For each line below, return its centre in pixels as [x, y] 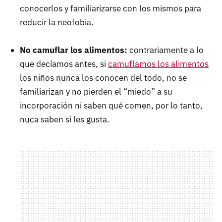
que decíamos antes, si [64, 64]
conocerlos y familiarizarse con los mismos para [111, 8]
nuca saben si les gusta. [65, 119]
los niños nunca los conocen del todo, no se [103, 78]
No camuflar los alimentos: [74, 50]
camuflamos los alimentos [158, 64]
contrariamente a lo [166, 50]
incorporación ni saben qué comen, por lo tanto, [111, 105]
